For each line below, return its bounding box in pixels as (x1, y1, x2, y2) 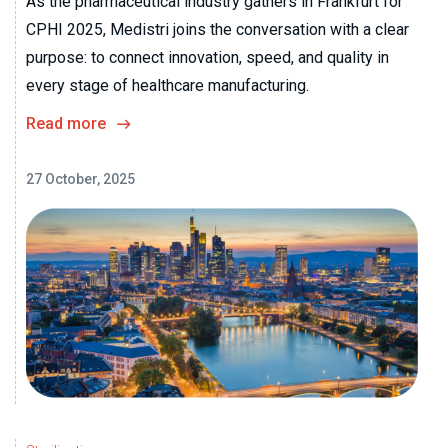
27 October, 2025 (26, 171, 135, 188)
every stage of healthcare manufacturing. (26, 76, 309, 96)
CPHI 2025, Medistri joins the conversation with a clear (26, 20, 409, 40)
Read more (26, 114, 106, 134)
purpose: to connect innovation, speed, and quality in (26, 48, 389, 68)
